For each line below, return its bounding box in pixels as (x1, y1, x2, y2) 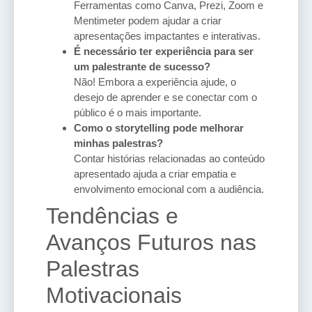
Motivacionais (46, 282, 182, 308)
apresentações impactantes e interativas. (74, 29, 260, 42)
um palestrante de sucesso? (74, 60, 210, 72)
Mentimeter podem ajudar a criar (74, 14, 221, 26)
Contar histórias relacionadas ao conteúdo (74, 152, 265, 164)
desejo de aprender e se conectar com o (74, 91, 257, 103)
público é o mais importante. (74, 106, 201, 118)
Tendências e (46, 203, 178, 228)
